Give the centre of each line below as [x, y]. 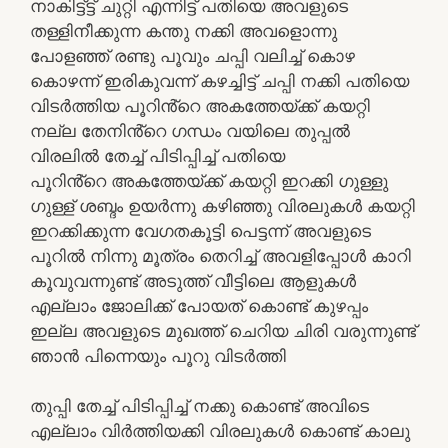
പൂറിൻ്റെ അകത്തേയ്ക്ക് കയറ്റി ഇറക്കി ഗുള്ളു [209, 180]
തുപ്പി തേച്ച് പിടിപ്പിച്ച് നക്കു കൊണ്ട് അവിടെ [199, 405]
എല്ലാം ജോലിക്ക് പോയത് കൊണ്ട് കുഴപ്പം [199, 305]
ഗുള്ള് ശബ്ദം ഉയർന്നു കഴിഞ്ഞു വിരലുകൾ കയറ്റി [222, 205]
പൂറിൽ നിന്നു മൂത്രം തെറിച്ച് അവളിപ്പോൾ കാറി [220, 255]
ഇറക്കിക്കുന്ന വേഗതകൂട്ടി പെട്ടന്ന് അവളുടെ [200, 230]
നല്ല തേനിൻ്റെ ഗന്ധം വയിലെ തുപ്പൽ [190, 130]
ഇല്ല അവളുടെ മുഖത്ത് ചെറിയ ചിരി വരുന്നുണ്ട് [223, 330]
